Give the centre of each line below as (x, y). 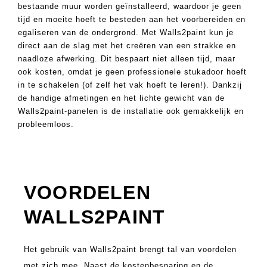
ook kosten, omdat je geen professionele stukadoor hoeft (132, 72)
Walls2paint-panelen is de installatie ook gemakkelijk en (131, 111)
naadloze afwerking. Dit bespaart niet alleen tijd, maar (127, 59)
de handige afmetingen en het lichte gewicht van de (121, 98)
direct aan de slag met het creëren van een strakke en (127, 46)
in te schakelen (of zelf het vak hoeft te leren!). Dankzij (130, 85)
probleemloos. (46, 125)
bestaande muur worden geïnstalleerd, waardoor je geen (130, 7)
